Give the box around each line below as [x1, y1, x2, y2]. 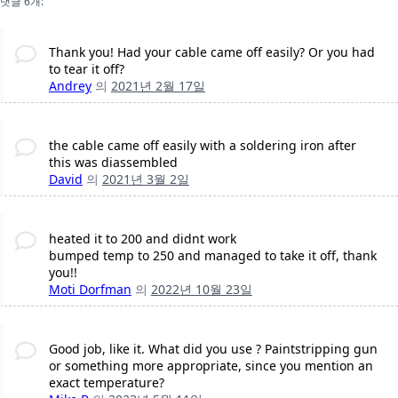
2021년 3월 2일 [101, 171, 189, 188]
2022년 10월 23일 [150, 281, 252, 298]
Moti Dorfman [48, 281, 131, 298]
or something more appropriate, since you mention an [48, 357, 373, 375]
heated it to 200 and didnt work [48, 230, 236, 248]
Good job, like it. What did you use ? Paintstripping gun [48, 340, 378, 358]
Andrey [48, 77, 92, 95]
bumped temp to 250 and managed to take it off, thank [48, 247, 377, 265]
